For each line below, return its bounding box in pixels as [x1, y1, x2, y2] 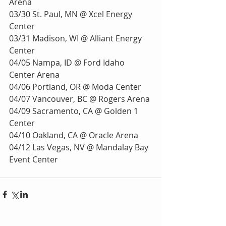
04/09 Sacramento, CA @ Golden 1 [9, 105, 140, 117]
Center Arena [9, 69, 60, 80]
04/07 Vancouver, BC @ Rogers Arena [9, 93, 150, 104]
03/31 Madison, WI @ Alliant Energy [9, 32, 144, 44]
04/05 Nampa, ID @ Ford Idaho [9, 56, 127, 68]
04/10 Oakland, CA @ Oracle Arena [9, 129, 138, 141]
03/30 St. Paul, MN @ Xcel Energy [9, 8, 134, 20]
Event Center [9, 153, 58, 165]
